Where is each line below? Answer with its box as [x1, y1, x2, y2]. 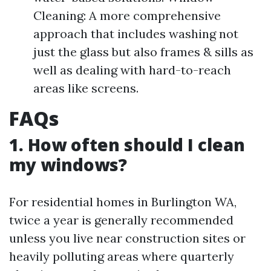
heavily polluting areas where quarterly [9, 249, 234, 264]
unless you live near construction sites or [9, 230, 246, 246]
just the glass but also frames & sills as [33, 44, 253, 59]
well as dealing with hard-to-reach [33, 62, 231, 77]
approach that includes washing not [33, 26, 238, 41]
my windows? [9, 153, 127, 176]
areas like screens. [33, 80, 139, 96]
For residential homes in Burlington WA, [9, 194, 237, 209]
